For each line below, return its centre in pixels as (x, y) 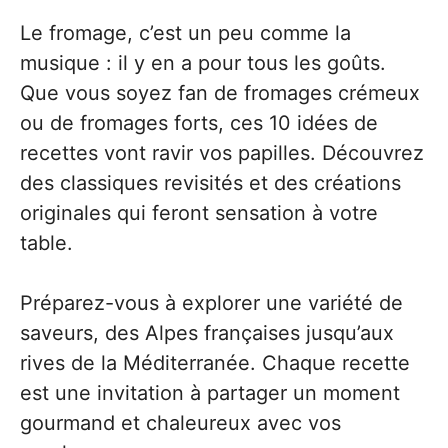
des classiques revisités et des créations (210, 183)
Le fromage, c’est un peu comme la (185, 33)
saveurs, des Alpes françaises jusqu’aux (207, 333)
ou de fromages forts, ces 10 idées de (199, 123)
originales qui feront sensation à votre (199, 213)
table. (46, 243)
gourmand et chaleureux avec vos (180, 423)
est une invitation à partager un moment (210, 393)
